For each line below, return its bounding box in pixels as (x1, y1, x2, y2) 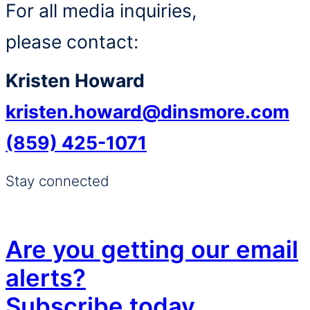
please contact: (6, 30, 138, 53)
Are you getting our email (6, 235, 298, 264)
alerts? (6, 263, 86, 293)
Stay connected (6, 172, 109, 190)
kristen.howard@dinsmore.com (6, 100, 289, 123)
